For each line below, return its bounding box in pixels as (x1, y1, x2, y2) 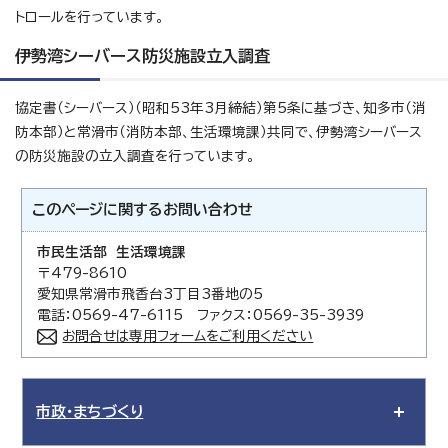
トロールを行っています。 (15, 10, 164, 24)
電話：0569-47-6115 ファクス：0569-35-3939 (37, 308, 365, 322)
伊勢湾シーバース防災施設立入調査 (15, 48, 270, 64)
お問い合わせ (163, 202, 254, 217)
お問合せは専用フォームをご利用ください (62, 329, 314, 343)
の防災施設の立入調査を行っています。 (15, 149, 255, 163)
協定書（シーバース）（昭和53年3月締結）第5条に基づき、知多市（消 (15, 101, 426, 115)
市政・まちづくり (36, 404, 144, 419)
